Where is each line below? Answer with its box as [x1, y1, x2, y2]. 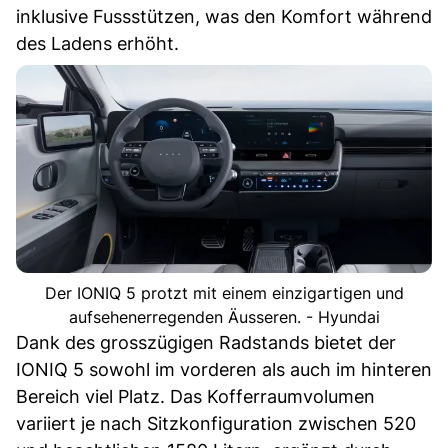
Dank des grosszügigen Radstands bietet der [16, 331, 396, 353]
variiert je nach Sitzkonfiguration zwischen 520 [16, 412, 416, 434]
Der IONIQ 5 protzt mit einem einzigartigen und [44, 282, 404, 303]
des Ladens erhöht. [16, 32, 179, 54]
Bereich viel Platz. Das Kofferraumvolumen [16, 385, 375, 407]
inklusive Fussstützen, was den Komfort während [16, 5, 432, 27]
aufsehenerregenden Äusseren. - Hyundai [68, 306, 380, 327]
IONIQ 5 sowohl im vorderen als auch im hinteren [16, 358, 432, 380]
